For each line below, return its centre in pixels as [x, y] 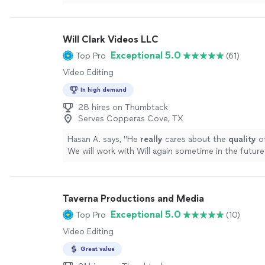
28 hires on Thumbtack [123, 107]
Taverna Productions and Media [133, 198]
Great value [98, 249]
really [151, 139]
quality [242, 139]
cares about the [195, 139]
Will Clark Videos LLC [111, 39]
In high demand [104, 90]
